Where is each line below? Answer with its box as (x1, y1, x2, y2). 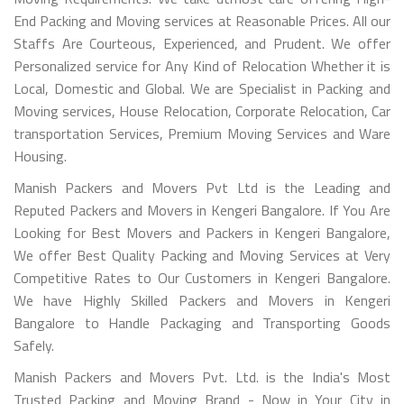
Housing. (14, 144, 67, 167)
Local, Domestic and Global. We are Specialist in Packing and (14, 77, 390, 99)
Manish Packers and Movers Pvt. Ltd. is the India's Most (14, 365, 390, 388)
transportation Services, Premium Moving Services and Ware (14, 122, 390, 144)
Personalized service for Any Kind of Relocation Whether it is (14, 54, 390, 77)
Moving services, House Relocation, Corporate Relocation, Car (14, 99, 390, 122)
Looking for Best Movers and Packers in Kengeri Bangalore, (14, 221, 390, 243)
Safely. (14, 334, 54, 356)
